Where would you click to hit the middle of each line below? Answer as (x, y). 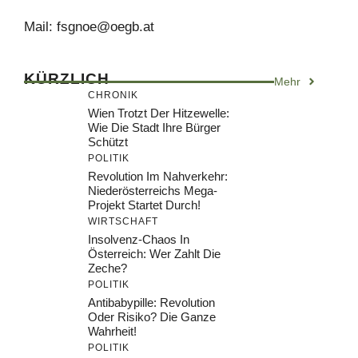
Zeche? (107, 268)
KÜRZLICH (67, 78)
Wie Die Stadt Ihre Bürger (154, 127)
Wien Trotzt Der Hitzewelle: (159, 113)
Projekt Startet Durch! (144, 205)
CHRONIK (113, 95)
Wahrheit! (112, 331)
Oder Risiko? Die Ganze (152, 316)
